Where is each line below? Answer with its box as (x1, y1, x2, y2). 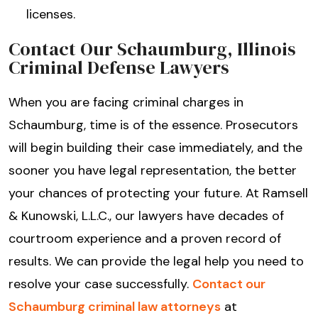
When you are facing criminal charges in (9, 94, 243, 111)
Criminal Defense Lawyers (9, 55, 229, 81)
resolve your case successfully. (9, 275, 192, 293)
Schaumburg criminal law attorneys (9, 298, 221, 316)
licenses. (26, 6, 75, 23)
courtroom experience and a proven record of (9, 230, 281, 248)
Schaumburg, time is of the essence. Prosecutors (9, 116, 298, 134)
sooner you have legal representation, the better (9, 162, 297, 180)
